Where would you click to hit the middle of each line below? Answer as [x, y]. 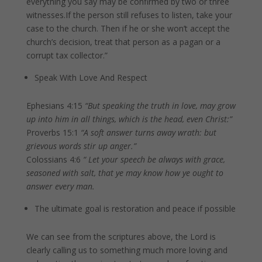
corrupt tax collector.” [67, 55]
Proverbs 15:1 [53, 132]
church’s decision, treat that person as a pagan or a [123, 42]
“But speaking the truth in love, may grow [160, 106]
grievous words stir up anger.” [81, 146]
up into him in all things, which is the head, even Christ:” [129, 119]
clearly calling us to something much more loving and [127, 250]
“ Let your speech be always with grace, [154, 159]
